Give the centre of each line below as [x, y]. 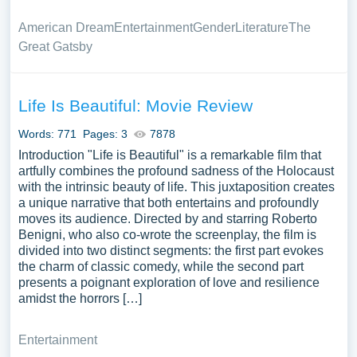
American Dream [66, 27]
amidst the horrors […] [80, 298]
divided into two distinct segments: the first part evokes [171, 251]
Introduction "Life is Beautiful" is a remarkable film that [169, 155]
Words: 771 [47, 134]
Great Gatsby [55, 47]
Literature [261, 27]
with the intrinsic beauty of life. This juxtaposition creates [176, 187]
